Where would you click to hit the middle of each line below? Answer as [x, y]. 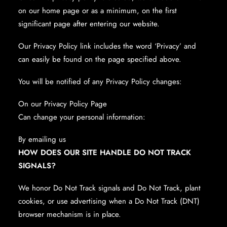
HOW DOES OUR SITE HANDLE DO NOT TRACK [105, 153]
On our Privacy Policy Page [63, 104]
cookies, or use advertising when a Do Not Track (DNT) [109, 201]
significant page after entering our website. [89, 24]
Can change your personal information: [82, 117]
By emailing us [42, 139]
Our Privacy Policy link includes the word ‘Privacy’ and [107, 46]
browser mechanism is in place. [70, 214]
